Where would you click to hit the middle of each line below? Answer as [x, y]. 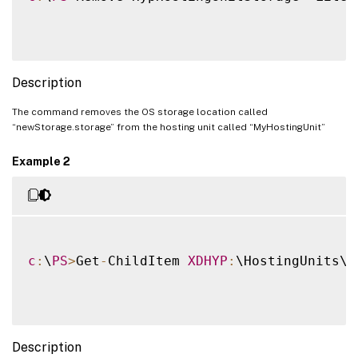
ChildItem [148, 261]
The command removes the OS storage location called [140, 111]
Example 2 [41, 161]
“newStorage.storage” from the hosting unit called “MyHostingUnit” [169, 127]
